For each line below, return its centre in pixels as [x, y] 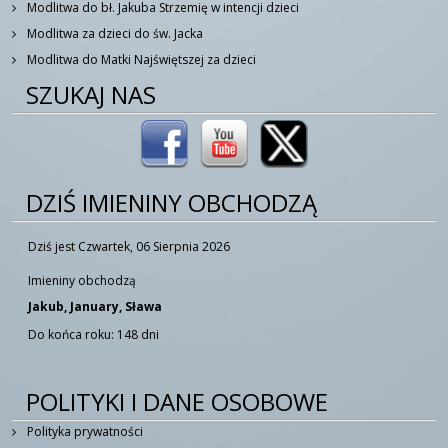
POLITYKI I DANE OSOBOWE [177, 401]
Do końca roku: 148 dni [93, 334]
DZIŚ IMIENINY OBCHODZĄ [171, 202]
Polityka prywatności [83, 431]
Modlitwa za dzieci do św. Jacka [115, 33]
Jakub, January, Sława [95, 306]
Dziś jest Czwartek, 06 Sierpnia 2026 [129, 246]
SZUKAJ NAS [91, 94]
